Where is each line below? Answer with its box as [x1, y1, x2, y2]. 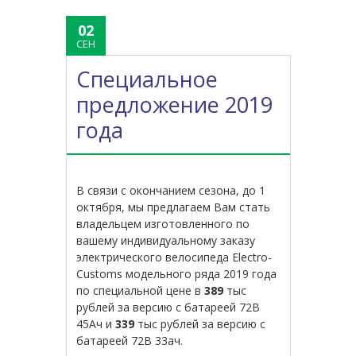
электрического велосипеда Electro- [76, 250, 273, 265]
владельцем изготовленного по [76, 216, 250, 232]
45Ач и [76, 316, 116, 332]
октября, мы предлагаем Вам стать [76, 199, 271, 215]
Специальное [76, 64, 219, 95]
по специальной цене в [76, 283, 205, 299]
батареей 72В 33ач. [76, 333, 184, 349]
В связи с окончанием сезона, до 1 [76, 183, 266, 199]
